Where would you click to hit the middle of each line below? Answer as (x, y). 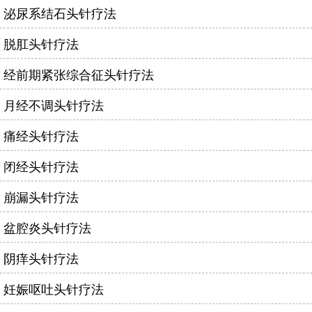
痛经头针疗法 (41, 135)
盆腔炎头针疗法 (47, 227)
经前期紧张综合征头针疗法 (79, 74)
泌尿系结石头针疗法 (60, 13)
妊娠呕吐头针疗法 (54, 288)
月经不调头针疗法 (54, 104)
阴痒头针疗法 (41, 258)
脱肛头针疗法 (41, 43)
